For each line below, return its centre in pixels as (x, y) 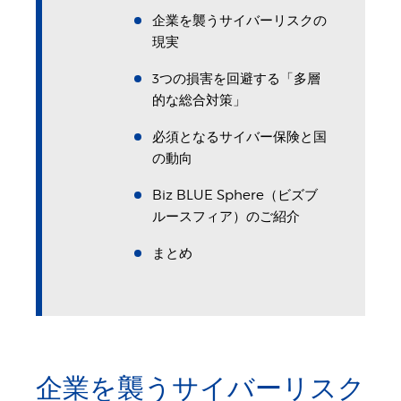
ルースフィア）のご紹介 (226, 216)
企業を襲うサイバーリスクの (239, 20)
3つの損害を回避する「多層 (236, 78)
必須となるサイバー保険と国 (239, 137)
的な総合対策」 (199, 100)
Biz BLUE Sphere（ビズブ (235, 195)
